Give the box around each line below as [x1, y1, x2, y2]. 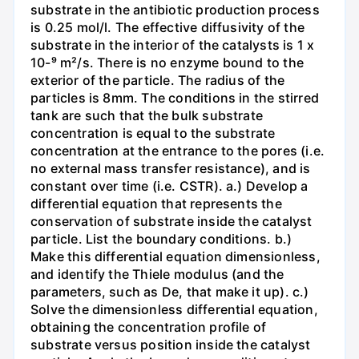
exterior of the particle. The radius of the [30, 72, 285, 89]
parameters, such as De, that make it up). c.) [30, 284, 309, 301]
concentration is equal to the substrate [30, 125, 276, 142]
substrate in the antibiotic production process [30, 2, 320, 18]
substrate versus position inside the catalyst [30, 337, 311, 353]
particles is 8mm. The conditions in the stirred [30, 90, 319, 107]
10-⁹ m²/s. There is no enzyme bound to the [30, 54, 304, 71]
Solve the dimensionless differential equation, [30, 301, 318, 318]
